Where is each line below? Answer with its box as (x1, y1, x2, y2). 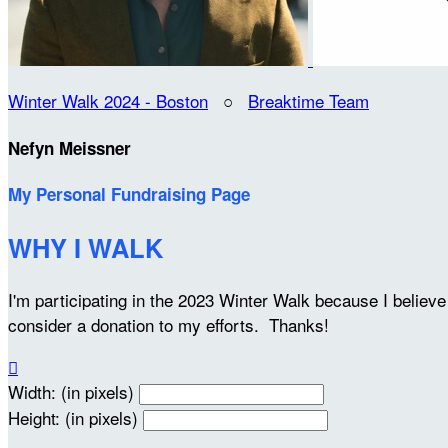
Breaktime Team (248, 88, 369, 113)
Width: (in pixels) (8, 378, 134, 404)
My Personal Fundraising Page (8, 182, 250, 207)
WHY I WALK (8, 228, 163, 266)
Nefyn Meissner (8, 135, 131, 160)
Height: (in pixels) (8, 404, 138, 430)
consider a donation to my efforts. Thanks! (8, 311, 329, 337)
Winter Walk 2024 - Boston (8, 88, 208, 113)
